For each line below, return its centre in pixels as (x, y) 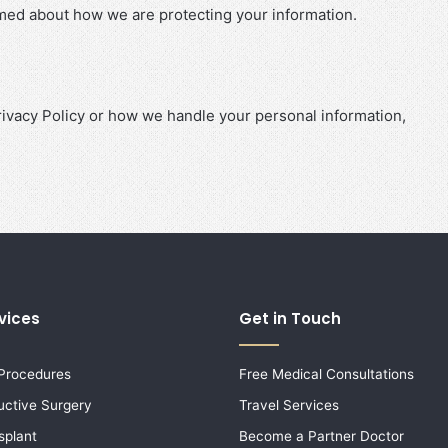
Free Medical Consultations (326, 373)
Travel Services (289, 404)
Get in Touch (290, 318)
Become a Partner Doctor (321, 435)
